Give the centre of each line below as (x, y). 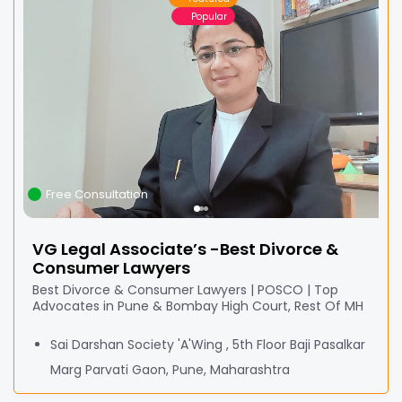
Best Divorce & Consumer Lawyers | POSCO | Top (185, 290)
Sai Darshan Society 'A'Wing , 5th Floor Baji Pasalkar (208, 345)
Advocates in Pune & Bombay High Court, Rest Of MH (198, 306)
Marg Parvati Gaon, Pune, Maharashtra (170, 370)
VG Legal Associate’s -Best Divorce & (185, 249)
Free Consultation (97, 194)
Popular (209, 16)
